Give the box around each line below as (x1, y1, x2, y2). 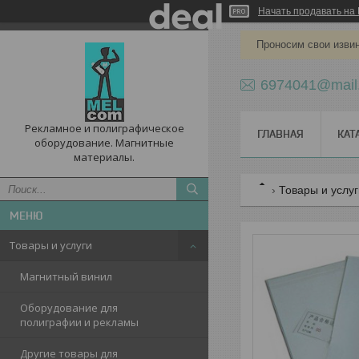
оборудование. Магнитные (34, 135, 174, 150)
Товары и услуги (10, 238, 92, 252)
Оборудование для (20, 301, 118, 315)
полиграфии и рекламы (20, 315, 139, 329)
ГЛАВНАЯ (257, 127, 304, 140)
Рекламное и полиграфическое (24, 121, 184, 135)
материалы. (74, 150, 135, 164)
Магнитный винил (20, 269, 112, 284)
